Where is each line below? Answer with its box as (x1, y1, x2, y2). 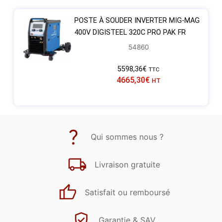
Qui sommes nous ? (91, 131, 164, 142)
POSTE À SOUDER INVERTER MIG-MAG (74, 16, 200, 25)
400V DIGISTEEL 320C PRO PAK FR (74, 28, 186, 37)
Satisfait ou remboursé (84, 187, 170, 197)
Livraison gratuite (94, 159, 160, 169)
